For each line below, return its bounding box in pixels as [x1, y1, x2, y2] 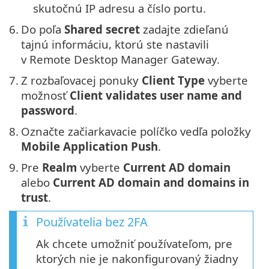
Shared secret [64, 21, 140, 37]
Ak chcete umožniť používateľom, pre [36, 235, 232, 251]
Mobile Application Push [21, 138, 158, 154]
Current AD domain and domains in [53, 174, 249, 190]
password [21, 102, 74, 118]
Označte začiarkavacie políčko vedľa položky [21, 123, 251, 139]
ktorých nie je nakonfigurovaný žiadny [36, 250, 238, 266]
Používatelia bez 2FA [36, 213, 148, 230]
